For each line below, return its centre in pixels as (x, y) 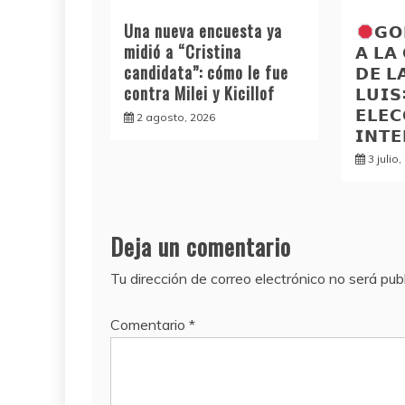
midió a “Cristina (183, 51)
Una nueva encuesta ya (203, 30)
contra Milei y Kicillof (199, 93)
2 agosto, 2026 (176, 117)
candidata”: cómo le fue (206, 72)
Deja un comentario (201, 246)
